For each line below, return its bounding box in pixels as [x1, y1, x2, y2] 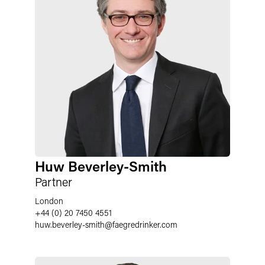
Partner [35, 174, 72, 189]
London [35, 195, 63, 206]
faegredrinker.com [112, 219, 177, 230]
